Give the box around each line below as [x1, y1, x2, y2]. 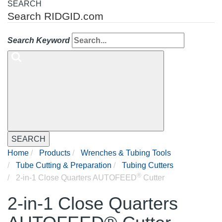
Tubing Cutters [122, 161, 173, 170]
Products [39, 149, 70, 158]
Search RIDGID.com [7, 10, 104, 22]
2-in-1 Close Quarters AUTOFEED [14, 173, 137, 182]
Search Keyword [7, 36, 70, 45]
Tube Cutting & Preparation [16, 161, 111, 170]
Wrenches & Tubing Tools [81, 149, 171, 158]
